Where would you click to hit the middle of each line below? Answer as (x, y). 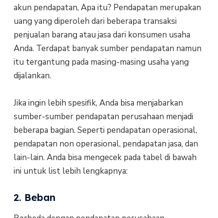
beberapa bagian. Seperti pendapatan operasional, (105, 130)
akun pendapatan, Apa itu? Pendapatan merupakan (107, 7)
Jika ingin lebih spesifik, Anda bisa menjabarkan (98, 103)
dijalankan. (32, 75)
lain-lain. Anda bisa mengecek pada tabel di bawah (105, 157)
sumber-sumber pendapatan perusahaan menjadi (103, 116)
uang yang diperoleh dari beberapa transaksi (95, 21)
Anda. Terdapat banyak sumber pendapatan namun (107, 48)
